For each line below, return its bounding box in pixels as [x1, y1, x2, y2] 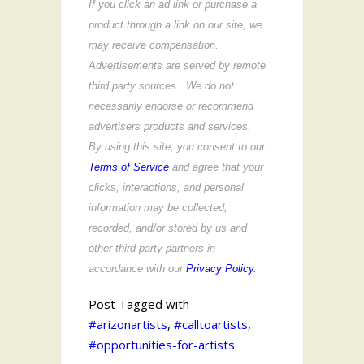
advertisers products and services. [89, 119, 254, 132]
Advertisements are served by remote [89, 58, 266, 71]
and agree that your [172, 160, 263, 173]
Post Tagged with [89, 295, 189, 312]
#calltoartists [174, 315, 248, 332]
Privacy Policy [186, 262, 253, 275]
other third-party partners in [89, 241, 215, 254]
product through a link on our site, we [89, 18, 262, 31]
